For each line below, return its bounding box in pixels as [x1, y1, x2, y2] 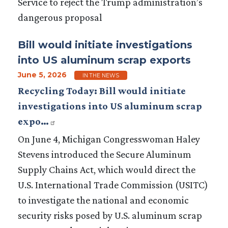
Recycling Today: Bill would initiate [18, 84, 186, 96]
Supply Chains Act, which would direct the [18, 163, 195, 175]
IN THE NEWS [82, 72, 119, 79]
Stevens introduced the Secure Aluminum [18, 148, 191, 160]
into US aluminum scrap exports [18, 53, 191, 66]
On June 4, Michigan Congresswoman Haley [18, 133, 200, 145]
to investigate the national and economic [18, 194, 189, 206]
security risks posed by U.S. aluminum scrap [18, 209, 202, 221]
